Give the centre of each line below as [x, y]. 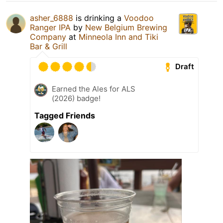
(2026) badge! [76, 98]
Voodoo [139, 18]
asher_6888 [52, 18]
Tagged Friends [65, 115]
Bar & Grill [49, 46]
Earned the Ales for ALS [94, 89]
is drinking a [99, 18]
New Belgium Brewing [126, 27]
